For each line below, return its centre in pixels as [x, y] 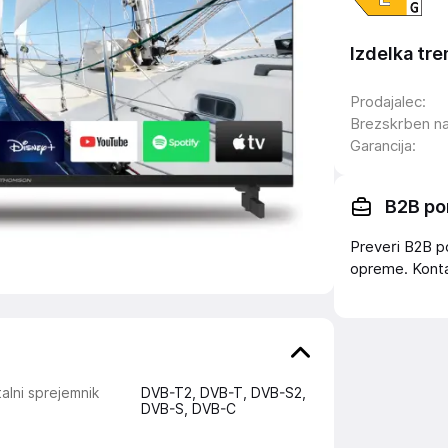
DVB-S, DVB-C [188, 409]
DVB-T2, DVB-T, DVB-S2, [223, 393]
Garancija [381, 145]
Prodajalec [386, 101]
